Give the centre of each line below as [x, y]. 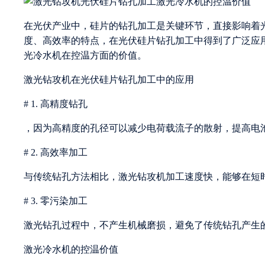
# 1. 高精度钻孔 [56, 104]
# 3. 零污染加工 [56, 201]
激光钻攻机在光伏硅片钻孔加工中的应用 [109, 79]
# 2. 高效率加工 [56, 152]
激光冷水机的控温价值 [71, 249]
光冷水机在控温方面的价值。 [85, 55]
